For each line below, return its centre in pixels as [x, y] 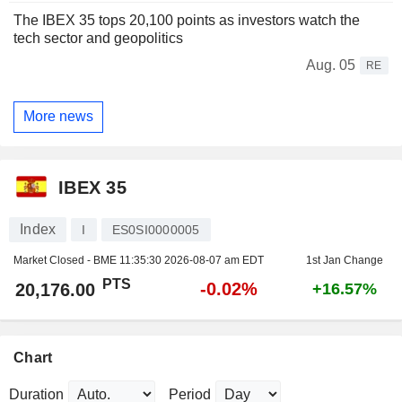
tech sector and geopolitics [98, 38]
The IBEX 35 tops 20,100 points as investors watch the [187, 20]
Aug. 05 [331, 65]
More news [58, 117]
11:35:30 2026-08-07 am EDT [192, 260]
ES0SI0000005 [156, 229]
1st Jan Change [345, 260]
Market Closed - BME [66, 260]
